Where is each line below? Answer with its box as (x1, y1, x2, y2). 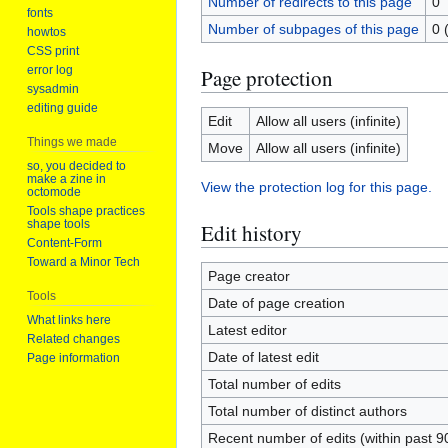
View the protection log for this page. (201, 179, 432, 196)
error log (27, 63, 74, 78)
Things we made (27, 135, 118, 150)
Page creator (207, 268, 290, 285)
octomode (27, 185, 82, 200)
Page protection (201, 64, 333, 93)
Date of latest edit (207, 349, 319, 366)
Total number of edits (207, 376, 341, 393)
